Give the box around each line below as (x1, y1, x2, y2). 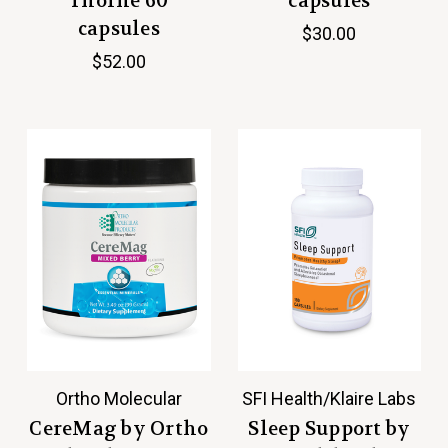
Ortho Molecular (55, 387, 182, 409)
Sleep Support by (248, 416, 411, 441)
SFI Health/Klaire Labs (242, 387, 417, 409)
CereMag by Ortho (29, 416, 209, 441)
